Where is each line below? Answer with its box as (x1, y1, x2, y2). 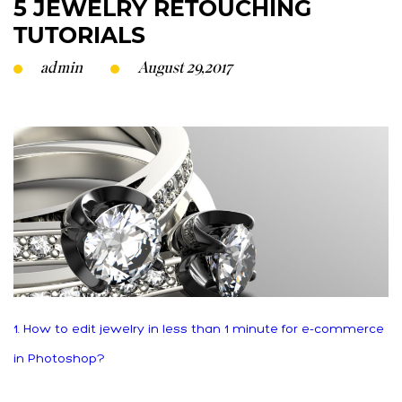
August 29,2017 (137, 57, 232, 78)
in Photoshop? (13, 352, 105, 366)
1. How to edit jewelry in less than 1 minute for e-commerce (13, 322, 384, 336)
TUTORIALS (13, 21, 145, 48)
